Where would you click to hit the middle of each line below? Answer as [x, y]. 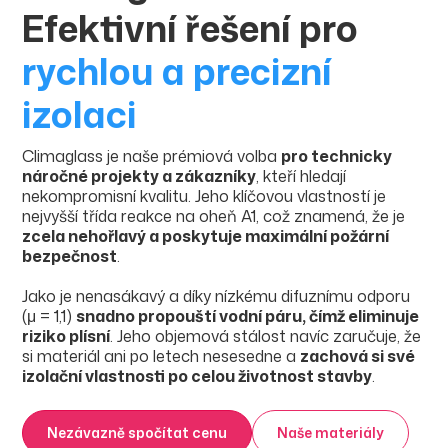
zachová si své [358, 356]
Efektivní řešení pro [190, 29]
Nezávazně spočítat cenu [137, 433]
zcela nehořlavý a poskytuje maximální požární [206, 236]
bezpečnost [70, 256]
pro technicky [337, 156]
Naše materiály [331, 433]
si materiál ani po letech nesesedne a [161, 356]
